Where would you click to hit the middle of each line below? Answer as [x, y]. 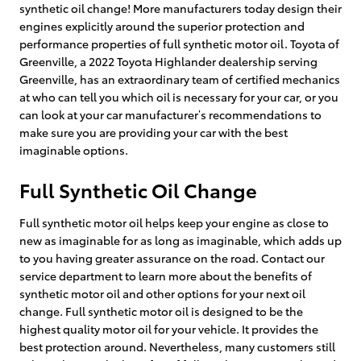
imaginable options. [74, 149]
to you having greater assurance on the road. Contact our [172, 257]
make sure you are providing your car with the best [154, 132]
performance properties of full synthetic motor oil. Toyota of [179, 43]
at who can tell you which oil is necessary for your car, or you [179, 96]
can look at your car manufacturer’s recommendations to [170, 114]
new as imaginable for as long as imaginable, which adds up [180, 240]
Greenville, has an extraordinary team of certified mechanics [180, 79]
